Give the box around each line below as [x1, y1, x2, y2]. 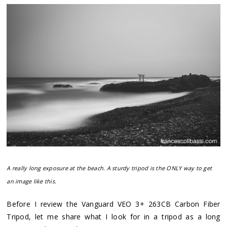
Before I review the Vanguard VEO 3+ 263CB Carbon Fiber [7, 199, 220, 209]
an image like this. [7, 177, 57, 185]
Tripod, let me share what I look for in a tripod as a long [7, 212, 220, 222]
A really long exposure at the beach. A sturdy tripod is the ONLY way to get [7, 164, 212, 172]
